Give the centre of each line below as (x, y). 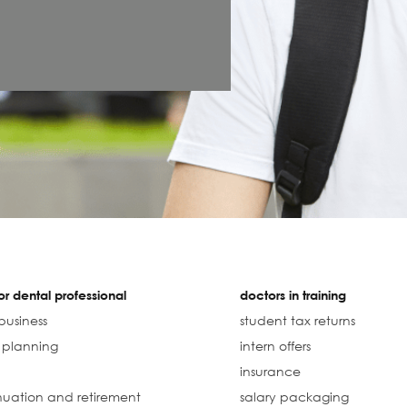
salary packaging (294, 397)
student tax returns (297, 321)
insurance (270, 372)
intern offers (275, 346)
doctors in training (293, 295)
